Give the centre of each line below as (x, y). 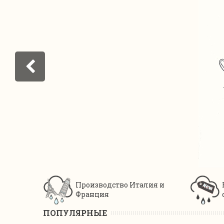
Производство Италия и (120, 185)
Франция (92, 194)
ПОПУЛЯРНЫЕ (75, 213)
